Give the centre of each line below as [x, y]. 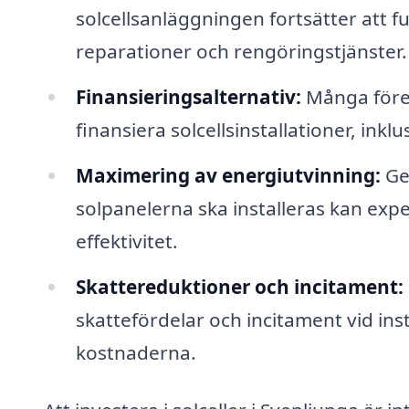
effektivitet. [126, 241]
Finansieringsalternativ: [188, 96]
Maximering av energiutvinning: [228, 175]
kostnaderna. [136, 352]
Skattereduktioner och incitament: [239, 286]
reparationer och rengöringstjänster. [241, 51]
